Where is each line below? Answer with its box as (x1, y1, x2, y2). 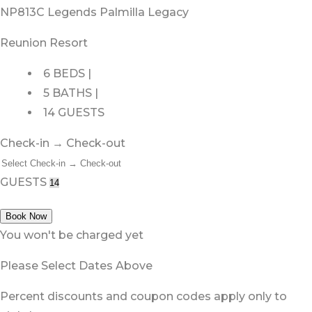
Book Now (6, 211, 47, 222)
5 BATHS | (43, 86, 98, 100)
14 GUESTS (43, 106, 104, 120)
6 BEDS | (43, 67, 91, 81)
